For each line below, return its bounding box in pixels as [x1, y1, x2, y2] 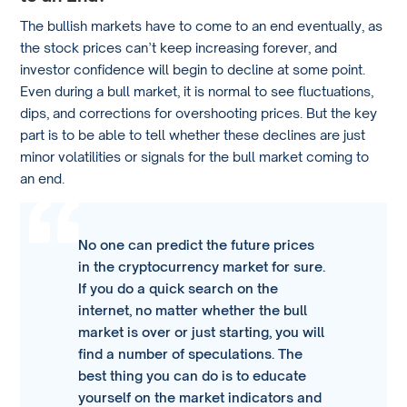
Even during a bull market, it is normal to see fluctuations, [20, 83, 374, 100]
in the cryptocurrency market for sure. [78, 258, 326, 275]
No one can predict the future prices [78, 236, 315, 253]
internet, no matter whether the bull [78, 302, 308, 319]
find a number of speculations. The [78, 345, 303, 362]
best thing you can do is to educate [78, 367, 307, 384]
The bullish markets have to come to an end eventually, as [20, 17, 383, 35]
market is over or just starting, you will [78, 323, 325, 341]
